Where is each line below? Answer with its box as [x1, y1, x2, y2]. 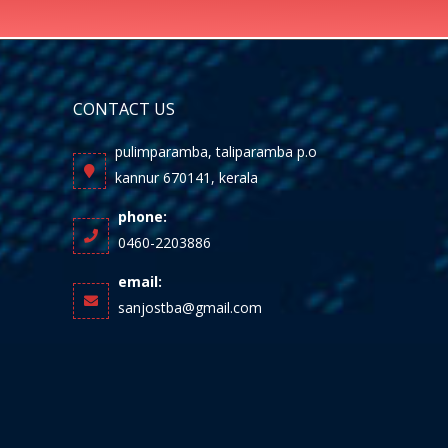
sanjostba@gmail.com [118, 297, 262, 317]
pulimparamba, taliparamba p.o [115, 141, 317, 161]
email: [118, 271, 162, 291]
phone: [118, 206, 167, 226]
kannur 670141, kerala [115, 167, 258, 187]
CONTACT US [73, 97, 175, 120]
